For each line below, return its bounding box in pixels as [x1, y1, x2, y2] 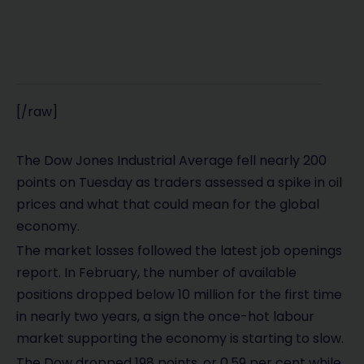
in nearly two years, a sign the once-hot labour [16, 307, 314, 327]
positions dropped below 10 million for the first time [16, 285, 342, 305]
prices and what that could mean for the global [16, 194, 319, 214]
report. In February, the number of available [16, 263, 297, 283]
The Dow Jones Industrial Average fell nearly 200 [16, 150, 327, 170]
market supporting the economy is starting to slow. [16, 329, 344, 349]
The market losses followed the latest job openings [16, 241, 342, 261]
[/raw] [16, 102, 58, 121]
